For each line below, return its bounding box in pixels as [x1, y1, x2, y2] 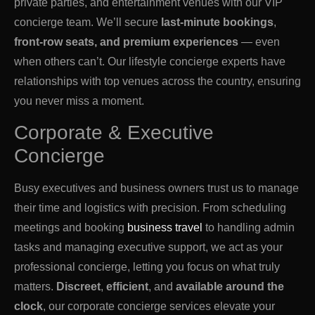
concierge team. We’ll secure [14, 15, 161, 28]
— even [241, 35, 280, 48]
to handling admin [202, 221, 295, 233]
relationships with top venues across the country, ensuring [14, 75, 301, 87]
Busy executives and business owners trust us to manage [14, 181, 299, 194]
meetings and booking [14, 221, 127, 233]
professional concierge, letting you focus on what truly [14, 260, 280, 273]
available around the [176, 280, 284, 292]
